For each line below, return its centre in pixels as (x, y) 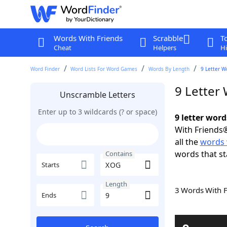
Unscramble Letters (97, 95)
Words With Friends (88, 38)
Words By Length (169, 69)
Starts (50, 165)
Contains (119, 154)
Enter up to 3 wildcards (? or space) (97, 112)
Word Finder (45, 69)
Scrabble (168, 38)
